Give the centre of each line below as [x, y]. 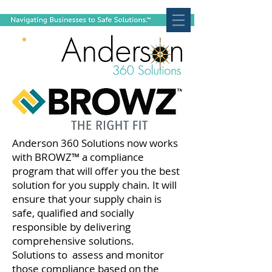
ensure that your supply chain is [87, 199]
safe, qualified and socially [73, 213]
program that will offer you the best [96, 171]
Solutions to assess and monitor [88, 255]
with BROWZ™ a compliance [78, 157]
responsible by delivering [71, 227]
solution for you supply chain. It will [94, 185]
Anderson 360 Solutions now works [95, 143]
